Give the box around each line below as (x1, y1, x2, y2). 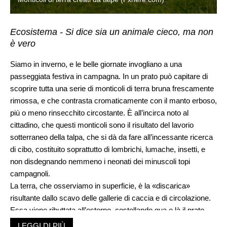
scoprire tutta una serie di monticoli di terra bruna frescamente (10, 84, 214, 93)
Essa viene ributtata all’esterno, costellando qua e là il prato (10, 205, 204, 214)
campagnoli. (10, 169, 52, 178)
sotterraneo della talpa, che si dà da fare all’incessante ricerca (10, 132, 213, 141)
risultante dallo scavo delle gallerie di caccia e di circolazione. (10, 193, 211, 202)
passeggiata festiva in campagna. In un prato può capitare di (10, 71, 208, 81)
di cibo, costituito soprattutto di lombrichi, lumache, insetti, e (10, 144, 205, 154)
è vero (10, 38, 35, 49)
